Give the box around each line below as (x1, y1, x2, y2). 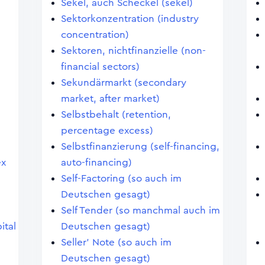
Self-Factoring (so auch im (60, 173, 182, 183)
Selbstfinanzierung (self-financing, (60, 141, 219, 151)
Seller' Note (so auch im (60, 237, 172, 247)
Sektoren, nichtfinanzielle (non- (60, 46, 206, 56)
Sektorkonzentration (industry (60, 14, 199, 24)
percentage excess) (60, 125, 153, 135)
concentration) (60, 30, 129, 40)
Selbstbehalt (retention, (60, 109, 171, 119)
